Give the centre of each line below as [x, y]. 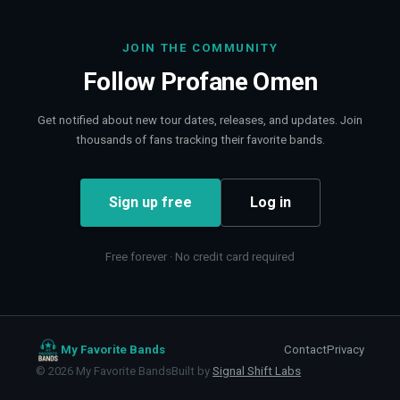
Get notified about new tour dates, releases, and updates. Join [200, 120]
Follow [121, 81]
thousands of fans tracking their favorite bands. [200, 139]
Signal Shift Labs [257, 371]
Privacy [346, 350]
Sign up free [150, 202]
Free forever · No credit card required [200, 256]
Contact [305, 350]
